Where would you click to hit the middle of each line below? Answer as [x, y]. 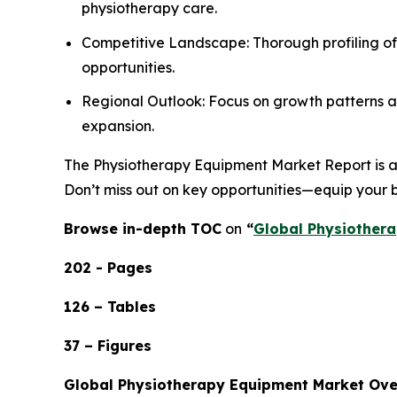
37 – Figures [108, 346]
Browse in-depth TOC [143, 229]
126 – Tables [110, 307]
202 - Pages [108, 268]
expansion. [118, 126]
